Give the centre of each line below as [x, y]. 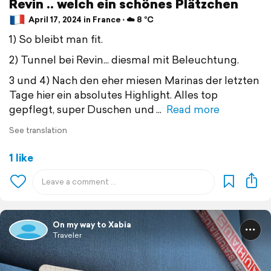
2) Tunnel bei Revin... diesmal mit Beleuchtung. [124, 59]
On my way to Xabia [92, 224]
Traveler [67, 235]
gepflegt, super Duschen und [82, 109]
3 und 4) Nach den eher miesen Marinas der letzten [134, 80]
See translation [38, 130]
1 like [21, 157]
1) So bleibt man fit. [56, 39]
